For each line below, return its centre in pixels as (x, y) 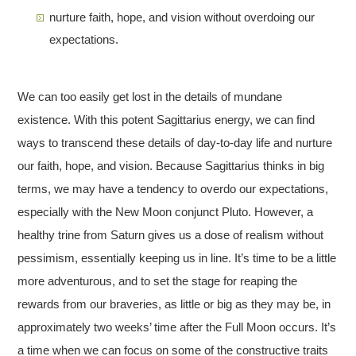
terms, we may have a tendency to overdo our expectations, (173, 188)
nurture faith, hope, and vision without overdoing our (182, 17)
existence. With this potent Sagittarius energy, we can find (166, 119)
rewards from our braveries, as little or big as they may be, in (174, 304)
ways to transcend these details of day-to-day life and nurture (175, 142)
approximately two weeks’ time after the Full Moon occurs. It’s (177, 327)
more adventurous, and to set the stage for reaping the (158, 281)
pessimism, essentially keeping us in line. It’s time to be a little (177, 257)
